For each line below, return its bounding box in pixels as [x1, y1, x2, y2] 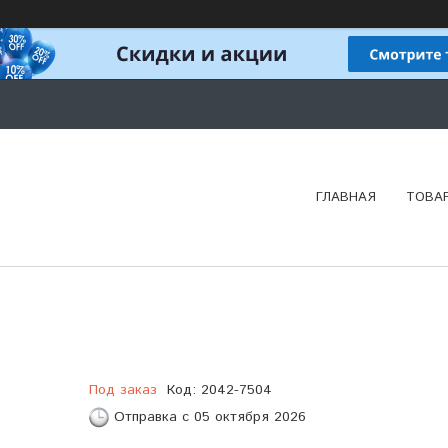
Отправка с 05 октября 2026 [113, 406, 306, 427]
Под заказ [88, 379, 157, 400]
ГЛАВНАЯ [316, 187, 376, 207]
